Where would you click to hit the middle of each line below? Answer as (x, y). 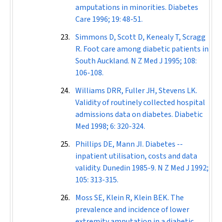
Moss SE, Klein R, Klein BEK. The (130, 198)
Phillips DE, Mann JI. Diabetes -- (129, 144)
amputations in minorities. (122, 7)
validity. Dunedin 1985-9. (116, 168)
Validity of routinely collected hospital (140, 103)
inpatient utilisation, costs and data (136, 156)
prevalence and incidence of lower (132, 210)
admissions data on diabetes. (125, 114)
